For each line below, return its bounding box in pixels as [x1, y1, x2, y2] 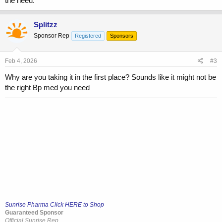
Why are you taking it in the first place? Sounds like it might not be [5, 73, 216, 82]
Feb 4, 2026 [5, 57, 37, 65]
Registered [75, 32, 101, 39]
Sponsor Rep [34, 32, 69, 39]
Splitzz [34, 20, 57, 29]
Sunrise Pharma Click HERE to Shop [5, 201, 104, 209]
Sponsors [110, 32, 133, 39]
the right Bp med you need [5, 83, 90, 92]
